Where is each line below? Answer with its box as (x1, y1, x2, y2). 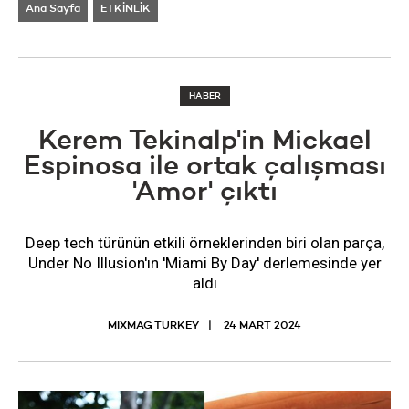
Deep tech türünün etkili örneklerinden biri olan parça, (25, 234, 384, 252)
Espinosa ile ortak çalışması (23, 153, 386, 181)
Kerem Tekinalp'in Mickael (37, 128, 372, 155)
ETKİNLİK (100, 4, 151, 15)
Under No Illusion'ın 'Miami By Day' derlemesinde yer (27, 254, 382, 272)
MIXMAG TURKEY (108, 320, 199, 331)
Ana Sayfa (26, 4, 80, 15)
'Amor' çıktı (131, 179, 278, 206)
